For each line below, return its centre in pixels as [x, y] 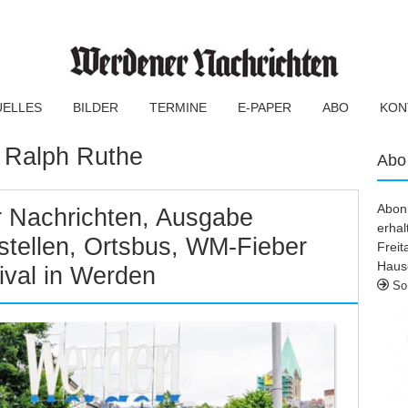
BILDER [96, 107]
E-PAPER [265, 107]
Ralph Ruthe [74, 157]
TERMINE [178, 107]
